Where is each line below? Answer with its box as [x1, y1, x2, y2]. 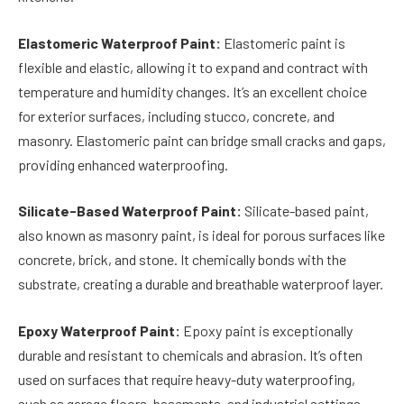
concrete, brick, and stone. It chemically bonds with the [18, 251, 346, 269]
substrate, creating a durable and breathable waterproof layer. [18, 275, 383, 293]
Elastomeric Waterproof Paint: [18, 33, 221, 51]
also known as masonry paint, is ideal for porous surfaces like [18, 226, 385, 244]
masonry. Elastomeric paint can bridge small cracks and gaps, [18, 131, 386, 149]
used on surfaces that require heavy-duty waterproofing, [18, 370, 355, 388]
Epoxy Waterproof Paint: [18, 321, 180, 339]
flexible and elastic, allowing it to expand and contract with [18, 58, 368, 76]
